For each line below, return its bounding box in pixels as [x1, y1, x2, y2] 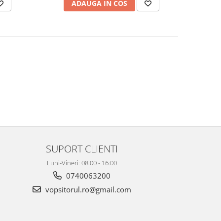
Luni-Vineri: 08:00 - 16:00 [47, 158, 117, 167]
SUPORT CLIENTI [46, 142, 118, 155]
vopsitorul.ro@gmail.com [43, 184, 131, 194]
